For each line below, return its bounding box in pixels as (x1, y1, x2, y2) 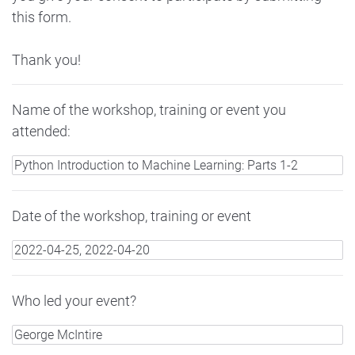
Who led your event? (12, 292, 136, 309)
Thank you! (12, 51, 84, 68)
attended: (12, 122, 71, 139)
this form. (12, 8, 74, 25)
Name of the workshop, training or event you (12, 101, 286, 118)
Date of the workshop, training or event (12, 207, 251, 224)
